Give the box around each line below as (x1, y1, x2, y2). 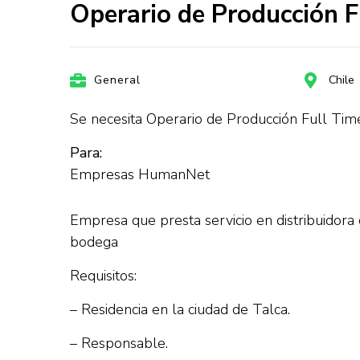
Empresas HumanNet (70, 165, 210, 184)
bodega (70, 232, 118, 252)
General (94, 72, 141, 88)
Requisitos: (70, 266, 137, 285)
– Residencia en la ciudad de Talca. (70, 300, 290, 319)
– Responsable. (70, 333, 168, 353)
